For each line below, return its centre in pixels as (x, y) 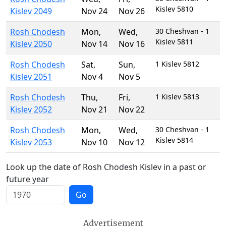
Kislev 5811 (174, 42)
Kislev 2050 (31, 44)
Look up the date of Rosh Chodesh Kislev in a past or (106, 167)
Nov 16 (132, 44)
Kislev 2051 (31, 77)
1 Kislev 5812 (177, 64)
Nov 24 (94, 11)
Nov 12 (132, 142)
